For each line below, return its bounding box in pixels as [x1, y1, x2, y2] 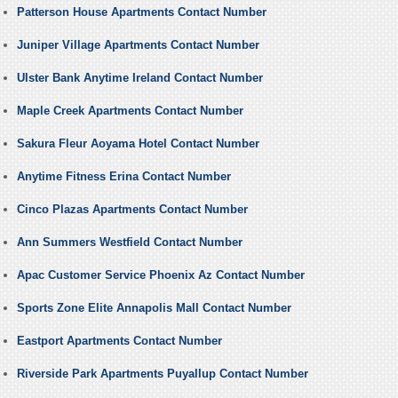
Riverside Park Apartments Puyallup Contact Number [16, 367, 308, 381]
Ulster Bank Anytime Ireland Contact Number [16, 71, 263, 85]
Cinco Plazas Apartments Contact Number [16, 203, 248, 217]
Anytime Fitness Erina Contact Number [16, 170, 231, 184]
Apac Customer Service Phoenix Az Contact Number [16, 268, 305, 283]
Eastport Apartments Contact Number [16, 334, 222, 348]
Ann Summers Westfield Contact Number [16, 235, 243, 250]
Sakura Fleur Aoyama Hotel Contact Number [16, 137, 259, 151]
